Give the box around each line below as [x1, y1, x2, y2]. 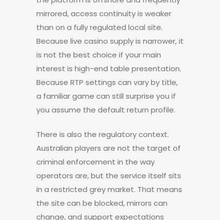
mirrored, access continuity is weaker [36, 8, 171, 19]
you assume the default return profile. [36, 105, 175, 115]
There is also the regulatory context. [36, 129, 169, 139]
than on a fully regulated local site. [36, 22, 163, 32]
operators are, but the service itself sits [36, 170, 181, 181]
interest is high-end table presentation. [36, 63, 181, 74]
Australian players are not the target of [36, 143, 181, 153]
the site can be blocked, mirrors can [36, 198, 167, 208]
